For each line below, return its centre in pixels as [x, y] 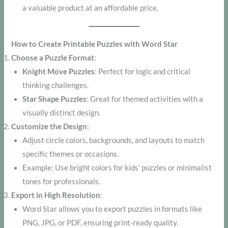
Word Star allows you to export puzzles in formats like [112, 209]
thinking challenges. [56, 85]
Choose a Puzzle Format [53, 58]
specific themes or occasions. [71, 154]
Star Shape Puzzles [55, 99]
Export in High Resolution [56, 195]
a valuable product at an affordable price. [91, 8]
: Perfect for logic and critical [143, 71]
